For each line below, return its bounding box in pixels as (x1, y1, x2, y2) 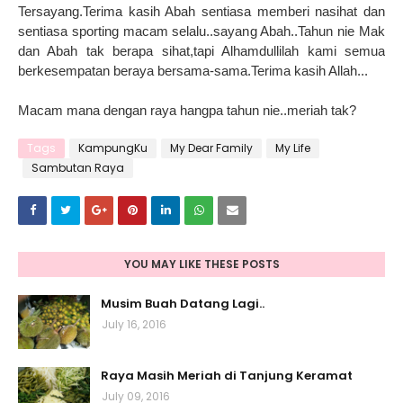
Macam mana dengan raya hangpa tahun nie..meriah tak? (18, 103, 356, 119)
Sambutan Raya (31, 160, 124, 176)
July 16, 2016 (102, 317, 166, 333)
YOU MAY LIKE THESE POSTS (123, 256, 280, 273)
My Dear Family (170, 140, 253, 157)
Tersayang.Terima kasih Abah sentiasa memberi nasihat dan (18, 4, 385, 20)
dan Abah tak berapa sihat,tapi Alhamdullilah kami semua (18, 43, 385, 59)
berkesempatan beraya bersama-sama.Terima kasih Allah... (18, 63, 368, 79)
